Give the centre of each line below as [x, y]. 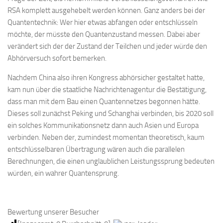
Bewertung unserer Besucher [53, 212]
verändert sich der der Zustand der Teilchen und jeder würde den [107, 46]
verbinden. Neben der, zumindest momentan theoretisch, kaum [106, 137]
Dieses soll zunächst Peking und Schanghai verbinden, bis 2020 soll [111, 113]
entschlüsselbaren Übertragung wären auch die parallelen [96, 149]
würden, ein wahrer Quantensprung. [63, 173]
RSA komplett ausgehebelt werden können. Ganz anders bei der [106, 10]
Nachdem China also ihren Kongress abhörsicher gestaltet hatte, [106, 78]
